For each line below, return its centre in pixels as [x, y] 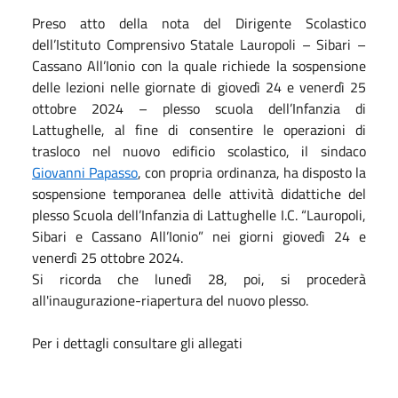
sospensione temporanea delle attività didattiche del [199, 193]
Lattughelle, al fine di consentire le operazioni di [199, 129]
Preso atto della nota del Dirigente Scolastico [199, 23]
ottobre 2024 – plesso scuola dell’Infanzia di [199, 108]
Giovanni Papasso [85, 172]
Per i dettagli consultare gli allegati [137, 342]
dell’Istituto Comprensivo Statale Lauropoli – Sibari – [199, 44]
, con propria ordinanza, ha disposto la [252, 172]
